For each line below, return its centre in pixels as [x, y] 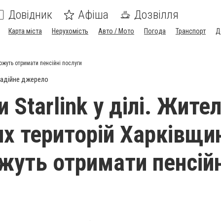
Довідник [30, 15]
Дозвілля [156, 15]
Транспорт [191, 31]
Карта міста [25, 31]
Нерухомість [70, 31]
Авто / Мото [116, 31]
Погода [155, 31]
